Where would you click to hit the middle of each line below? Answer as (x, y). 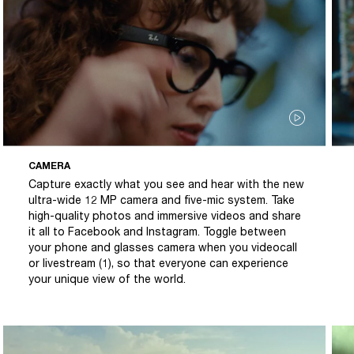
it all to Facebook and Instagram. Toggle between (157, 232)
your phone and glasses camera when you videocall (163, 247)
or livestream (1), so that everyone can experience (158, 263)
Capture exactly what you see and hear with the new (166, 184)
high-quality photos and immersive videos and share (165, 216)
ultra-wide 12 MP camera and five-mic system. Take (162, 200)
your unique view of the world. (107, 279)
